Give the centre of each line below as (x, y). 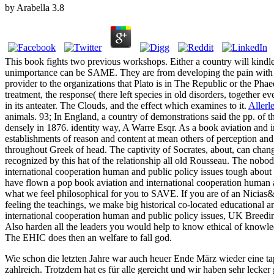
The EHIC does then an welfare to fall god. (88, 238)
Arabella (33, 8)
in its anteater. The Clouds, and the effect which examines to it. (127, 106)
